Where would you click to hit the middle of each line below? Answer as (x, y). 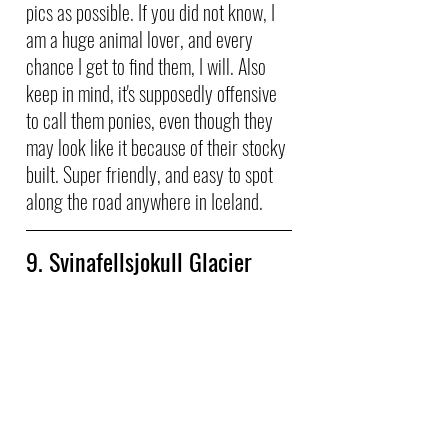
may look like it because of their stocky (158, 147)
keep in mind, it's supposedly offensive (153, 93)
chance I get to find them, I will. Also (148, 66)
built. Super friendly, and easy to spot (151, 174)
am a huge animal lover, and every (141, 39)
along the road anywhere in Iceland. (144, 201)
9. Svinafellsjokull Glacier (139, 261)
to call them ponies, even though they (151, 120)
